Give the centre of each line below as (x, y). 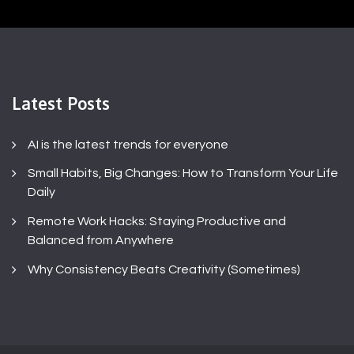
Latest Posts (61, 103)
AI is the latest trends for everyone (128, 144)
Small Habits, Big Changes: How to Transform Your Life (183, 173)
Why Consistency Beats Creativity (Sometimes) (164, 270)
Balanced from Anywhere (101, 241)
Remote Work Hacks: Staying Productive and (157, 222)
